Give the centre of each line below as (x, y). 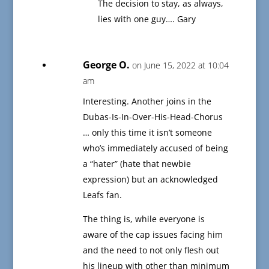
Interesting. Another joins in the (147, 101)
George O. (106, 65)
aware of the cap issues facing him (153, 235)
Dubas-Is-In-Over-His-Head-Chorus (153, 117)
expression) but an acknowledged (150, 180)
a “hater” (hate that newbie (137, 164)
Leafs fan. (102, 195)
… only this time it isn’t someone (147, 133)
